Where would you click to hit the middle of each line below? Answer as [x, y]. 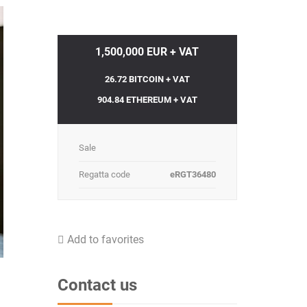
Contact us [97, 285]
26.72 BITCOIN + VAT [147, 79]
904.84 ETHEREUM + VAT [147, 100]
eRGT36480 [193, 174]
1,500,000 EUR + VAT [147, 52]
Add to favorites [105, 240]
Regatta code [104, 174]
